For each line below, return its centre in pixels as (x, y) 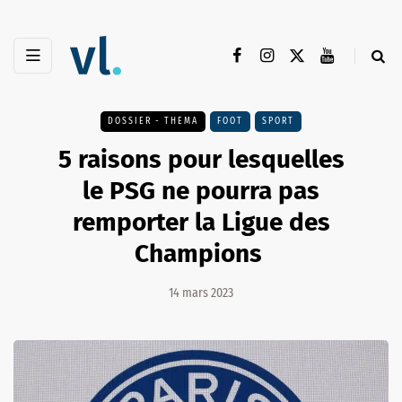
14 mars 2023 (201, 293)
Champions (201, 254)
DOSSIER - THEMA (153, 122)
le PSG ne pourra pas (201, 191)
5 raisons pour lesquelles (201, 160)
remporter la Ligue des (201, 223)
